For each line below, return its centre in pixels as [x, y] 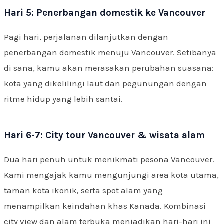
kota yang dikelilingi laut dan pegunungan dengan [105, 83]
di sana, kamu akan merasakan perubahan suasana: [109, 68]
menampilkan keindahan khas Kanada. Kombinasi [105, 206]
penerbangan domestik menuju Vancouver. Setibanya [110, 52]
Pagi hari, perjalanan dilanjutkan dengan [86, 37]
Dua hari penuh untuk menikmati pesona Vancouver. [109, 159]
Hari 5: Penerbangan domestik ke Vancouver [105, 13]
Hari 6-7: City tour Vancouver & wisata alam [104, 135]
